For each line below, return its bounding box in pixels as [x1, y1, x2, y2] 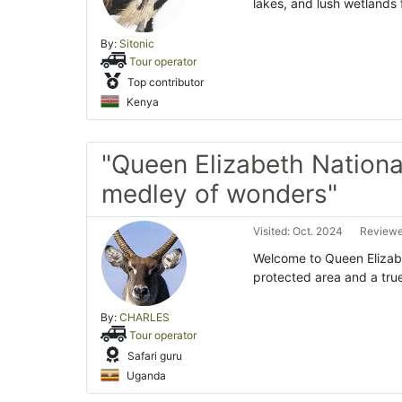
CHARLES [119, 310, 170, 325]
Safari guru [125, 349, 182, 363]
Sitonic [119, 37, 154, 51]
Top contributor [125, 75, 204, 89]
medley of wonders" [101, 179, 337, 210]
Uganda [124, 369, 166, 382]
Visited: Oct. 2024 [253, 224, 343, 239]
